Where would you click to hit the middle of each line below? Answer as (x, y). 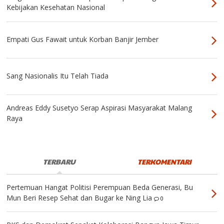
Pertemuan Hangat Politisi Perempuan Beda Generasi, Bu (100, 187)
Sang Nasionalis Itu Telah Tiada (58, 76)
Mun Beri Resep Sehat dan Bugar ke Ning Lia (79, 197)
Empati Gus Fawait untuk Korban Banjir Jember (83, 39)
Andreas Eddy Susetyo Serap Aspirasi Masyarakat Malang (99, 108)
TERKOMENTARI (165, 161)
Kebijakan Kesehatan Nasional (56, 7)
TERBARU (59, 161)
